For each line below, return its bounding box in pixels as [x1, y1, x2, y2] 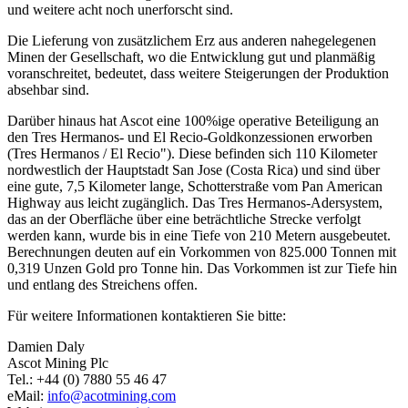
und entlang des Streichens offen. [7, 276, 198, 292]
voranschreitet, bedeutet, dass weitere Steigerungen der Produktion [7, 65, 389, 81]
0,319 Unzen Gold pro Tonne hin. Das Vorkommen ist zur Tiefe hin [7, 260, 397, 276]
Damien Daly [7, 338, 85, 354]
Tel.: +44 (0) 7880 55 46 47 [7, 371, 167, 387]
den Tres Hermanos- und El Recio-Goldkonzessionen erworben [7, 128, 372, 145]
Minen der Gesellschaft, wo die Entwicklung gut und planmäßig [7, 48, 375, 65]
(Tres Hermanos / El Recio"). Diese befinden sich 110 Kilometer [7, 145, 377, 161]
